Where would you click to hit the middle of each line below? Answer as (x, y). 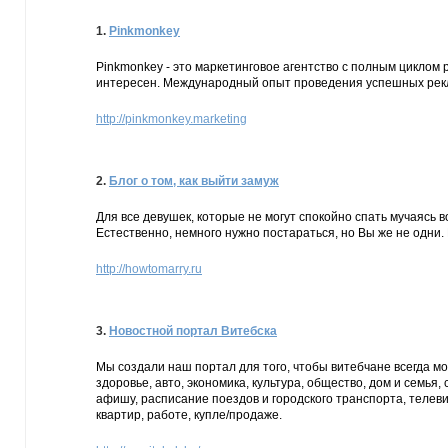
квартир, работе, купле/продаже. (189, 415)
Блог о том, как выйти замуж (194, 181)
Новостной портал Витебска (193, 331)
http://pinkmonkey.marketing (171, 119)
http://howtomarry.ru (149, 269)
